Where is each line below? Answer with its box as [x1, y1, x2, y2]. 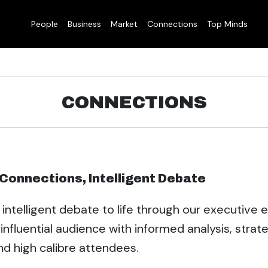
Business [67, 18, 101, 29]
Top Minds [206, 18, 248, 29]
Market [110, 18, 138, 29]
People [31, 18, 58, 29]
